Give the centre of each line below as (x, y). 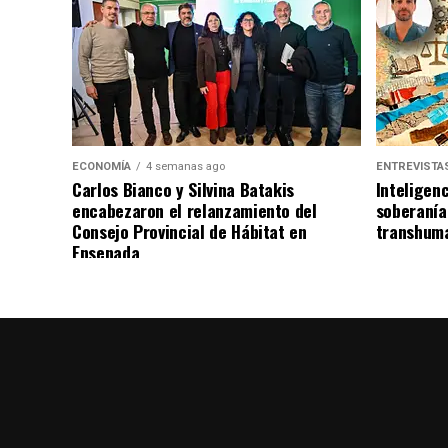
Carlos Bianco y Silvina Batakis (183, 188)
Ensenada (106, 251)
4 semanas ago (185, 166)
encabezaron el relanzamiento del (194, 209)
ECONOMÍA (101, 166)
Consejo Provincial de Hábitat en (189, 230)
